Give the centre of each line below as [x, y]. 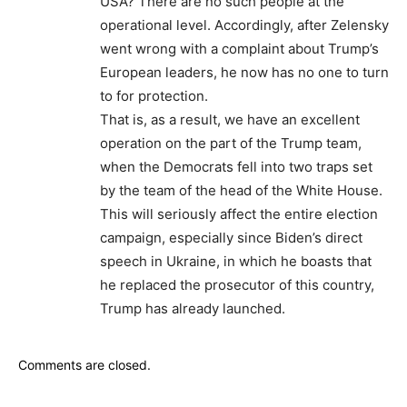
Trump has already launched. [193, 309]
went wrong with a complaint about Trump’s [239, 49]
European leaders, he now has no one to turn [244, 73]
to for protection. [154, 96]
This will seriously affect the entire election [239, 214]
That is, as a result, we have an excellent [230, 120]
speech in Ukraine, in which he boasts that [236, 262]
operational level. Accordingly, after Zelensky [244, 25]
